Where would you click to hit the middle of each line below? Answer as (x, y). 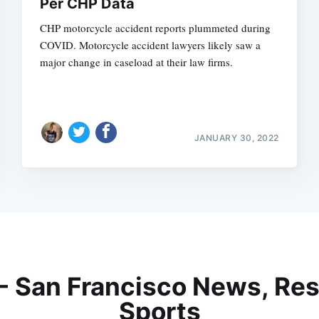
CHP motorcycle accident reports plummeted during (156, 28)
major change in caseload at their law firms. (137, 62)
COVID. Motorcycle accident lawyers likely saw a (151, 45)
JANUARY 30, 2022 (236, 137)
